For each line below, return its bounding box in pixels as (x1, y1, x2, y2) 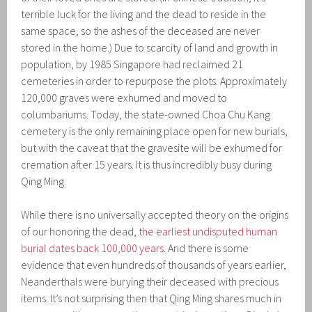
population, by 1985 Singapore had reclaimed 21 (21, 56, 244, 71)
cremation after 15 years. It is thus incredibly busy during (21, 157, 272, 171)
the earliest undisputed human (139, 224, 278, 238)
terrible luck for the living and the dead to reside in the (21, 6, 267, 21)
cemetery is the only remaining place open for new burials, (21, 123, 288, 138)
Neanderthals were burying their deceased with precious (21, 274, 279, 288)
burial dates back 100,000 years (21, 240, 164, 255)
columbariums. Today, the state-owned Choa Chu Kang (21, 107, 271, 121)
